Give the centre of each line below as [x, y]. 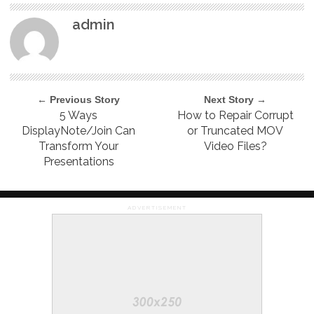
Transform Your [79, 146]
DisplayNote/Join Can [79, 130]
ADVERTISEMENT [157, 207]
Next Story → [235, 99]
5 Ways [79, 115]
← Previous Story [79, 99]
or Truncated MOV [235, 130]
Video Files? [235, 146]
